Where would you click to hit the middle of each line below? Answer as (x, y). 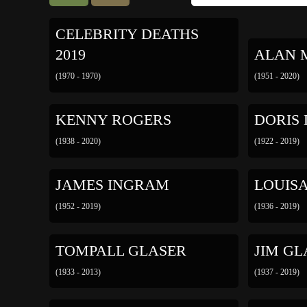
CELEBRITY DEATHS (127, 35)
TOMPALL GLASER (121, 250)
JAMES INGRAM (112, 185)
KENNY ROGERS (113, 120)
